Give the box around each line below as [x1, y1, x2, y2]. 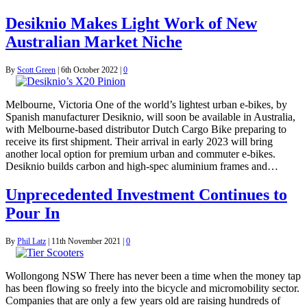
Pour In [5, 204, 60, 223]
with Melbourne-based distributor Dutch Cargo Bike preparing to [5, 123, 286, 135]
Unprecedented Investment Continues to [5, 186, 287, 204]
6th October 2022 [61, 64, 118, 75]
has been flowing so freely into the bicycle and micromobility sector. [5, 282, 299, 295]
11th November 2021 [51, 236, 121, 247]
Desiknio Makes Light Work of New [5, 14, 257, 32]
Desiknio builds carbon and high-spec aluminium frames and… [5, 160, 278, 172]
